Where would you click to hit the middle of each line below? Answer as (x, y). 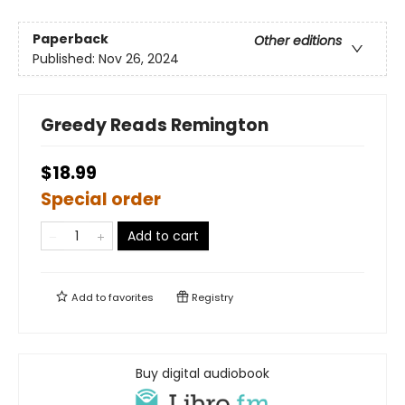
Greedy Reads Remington (155, 126)
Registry (211, 298)
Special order (101, 200)
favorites (131, 298)
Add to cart (163, 236)
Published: (66, 58)
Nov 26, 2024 (139, 58)
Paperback (71, 38)
